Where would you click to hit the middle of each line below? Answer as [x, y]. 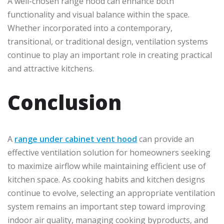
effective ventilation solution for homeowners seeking [109, 153]
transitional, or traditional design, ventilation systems [108, 42]
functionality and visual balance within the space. [98, 15]
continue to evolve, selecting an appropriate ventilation [111, 193]
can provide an [165, 139]
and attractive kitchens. [51, 69]
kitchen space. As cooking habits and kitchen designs [106, 180]
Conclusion [64, 102]
